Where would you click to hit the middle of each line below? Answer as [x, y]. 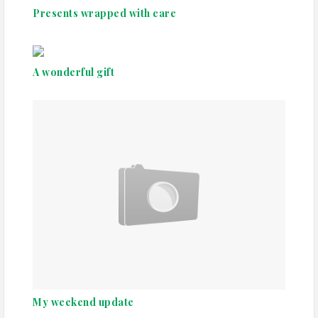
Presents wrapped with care [104, 13]
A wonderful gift [73, 72]
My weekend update [83, 302]
